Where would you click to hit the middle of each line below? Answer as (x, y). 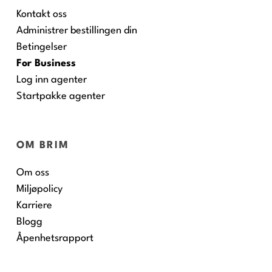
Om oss (33, 173)
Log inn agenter (52, 80)
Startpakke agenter (61, 97)
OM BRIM (43, 146)
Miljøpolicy (39, 189)
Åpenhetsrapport (56, 239)
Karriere (34, 206)
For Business (46, 64)
